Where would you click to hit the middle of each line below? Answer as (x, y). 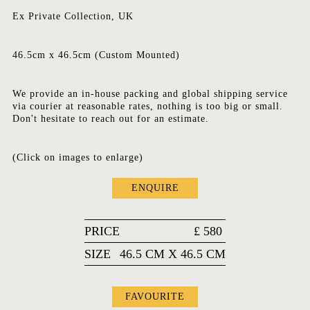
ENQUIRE (155, 188)
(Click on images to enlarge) (77, 158)
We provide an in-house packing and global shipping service (150, 94)
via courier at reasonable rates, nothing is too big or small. (147, 107)
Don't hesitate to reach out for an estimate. (110, 119)
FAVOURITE (155, 297)
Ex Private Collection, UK (73, 17)
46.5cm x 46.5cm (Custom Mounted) (96, 55)
